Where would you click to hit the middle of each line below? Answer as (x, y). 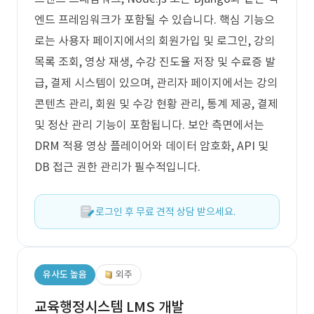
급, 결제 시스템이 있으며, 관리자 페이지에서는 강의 (156, 83)
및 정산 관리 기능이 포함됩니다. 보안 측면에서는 (149, 125)
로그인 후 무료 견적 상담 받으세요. (165, 212)
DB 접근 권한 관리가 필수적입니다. (117, 167)
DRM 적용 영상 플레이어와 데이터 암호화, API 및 (151, 146)
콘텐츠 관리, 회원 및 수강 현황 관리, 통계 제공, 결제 (156, 104)
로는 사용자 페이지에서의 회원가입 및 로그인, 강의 (155, 41)
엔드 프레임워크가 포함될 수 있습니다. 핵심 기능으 (155, 20)
